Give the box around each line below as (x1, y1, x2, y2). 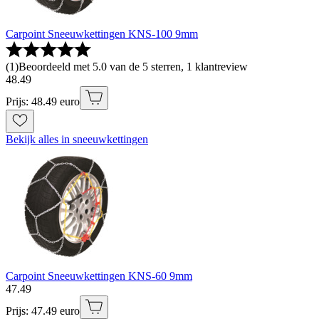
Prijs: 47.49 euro (6, 305, 80, 318)
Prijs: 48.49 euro (6, 95, 80, 108)
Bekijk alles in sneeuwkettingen (6, 133, 148, 146)
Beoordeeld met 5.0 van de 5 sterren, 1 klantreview (19, 61, 248, 73)
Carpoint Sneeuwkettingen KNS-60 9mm (6, 270, 192, 283)
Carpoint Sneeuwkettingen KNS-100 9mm (6, 28, 198, 41)
